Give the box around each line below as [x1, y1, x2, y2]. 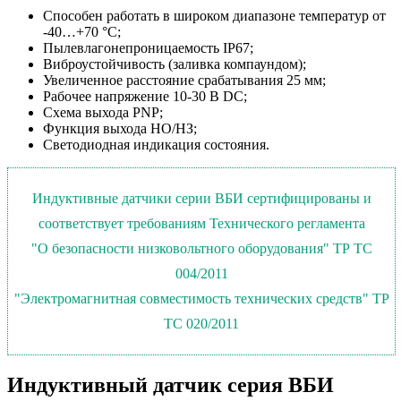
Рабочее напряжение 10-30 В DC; [43, 89, 247, 105]
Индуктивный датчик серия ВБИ [7, 372, 334, 397]
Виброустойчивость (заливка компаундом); [43, 56, 306, 73]
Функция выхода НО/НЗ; [43, 121, 197, 137]
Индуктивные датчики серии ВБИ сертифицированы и [31, 191, 371, 207]
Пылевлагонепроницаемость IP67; [43, 40, 253, 56]
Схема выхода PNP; [43, 105, 163, 121]
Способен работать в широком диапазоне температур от [43, 8, 386, 24]
